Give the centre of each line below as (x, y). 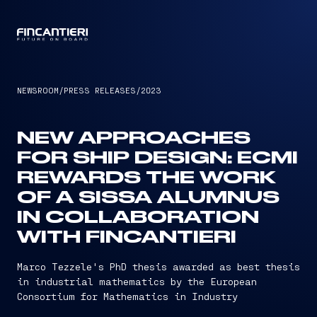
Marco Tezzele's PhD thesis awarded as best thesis (158, 266)
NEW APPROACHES (134, 139)
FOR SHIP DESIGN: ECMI (157, 158)
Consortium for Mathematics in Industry (127, 296)
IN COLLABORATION (138, 218)
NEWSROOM (38, 90)
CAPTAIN (158, 35)
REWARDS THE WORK (146, 178)
